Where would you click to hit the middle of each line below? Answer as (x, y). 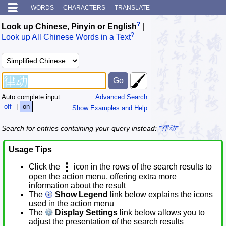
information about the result (77, 186)
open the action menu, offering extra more (103, 177)
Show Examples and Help (110, 108)
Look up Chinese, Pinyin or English (69, 27)
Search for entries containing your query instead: (80, 128)
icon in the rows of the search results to (142, 167)
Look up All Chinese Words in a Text (66, 37)
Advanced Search (121, 97)
